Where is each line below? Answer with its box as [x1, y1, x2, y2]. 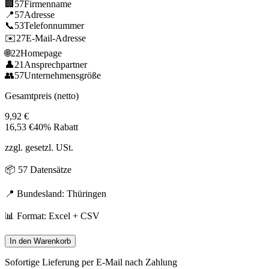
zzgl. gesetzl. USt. [5, 142, 73, 153]
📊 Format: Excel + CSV [5, 210, 100, 221]
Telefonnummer [24, 20, 84, 31]
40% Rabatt [34, 121, 78, 132]
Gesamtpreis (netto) [5, 90, 79, 101]
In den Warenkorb [10, 236, 71, 246]
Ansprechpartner [24, 59, 87, 70]
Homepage [20, 47, 62, 58]
